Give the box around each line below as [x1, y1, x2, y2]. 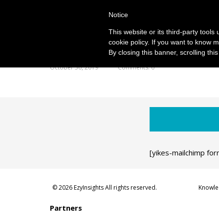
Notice [109, 11, 128, 19]
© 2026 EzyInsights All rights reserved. [52, 183, 157, 192]
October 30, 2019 [50, 63, 98, 71]
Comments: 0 [118, 63, 154, 71]
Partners [50, 203, 82, 213]
